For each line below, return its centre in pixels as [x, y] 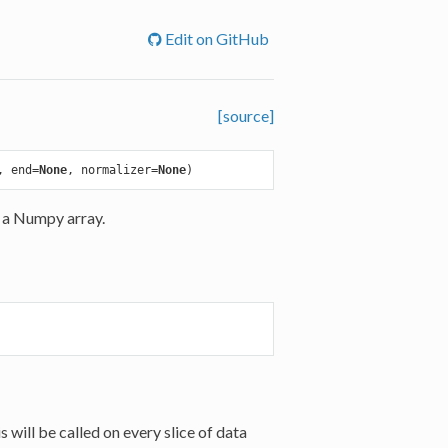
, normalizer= [112, 169]
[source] [246, 115]
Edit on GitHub [216, 38]
